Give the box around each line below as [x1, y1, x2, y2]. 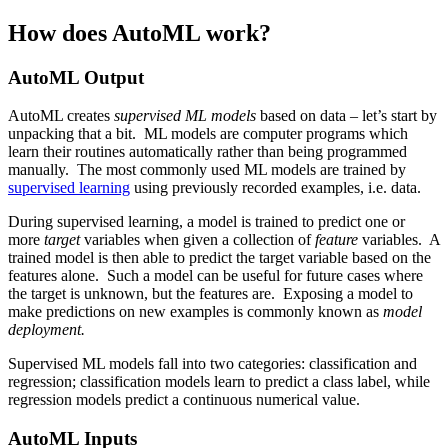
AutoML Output [8, 66, 144, 88]
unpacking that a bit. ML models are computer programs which [8, 125, 408, 143]
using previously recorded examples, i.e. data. [130, 179, 421, 197]
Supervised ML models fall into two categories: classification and [8, 355, 417, 373]
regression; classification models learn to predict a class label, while [8, 373, 430, 391]
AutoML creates [8, 107, 114, 125]
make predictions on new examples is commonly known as [8, 303, 383, 321]
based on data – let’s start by [260, 107, 437, 125]
